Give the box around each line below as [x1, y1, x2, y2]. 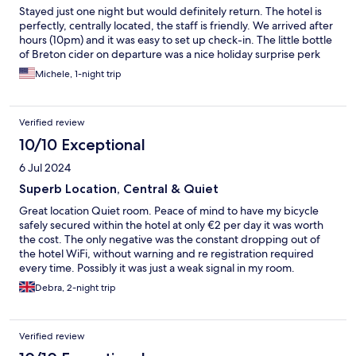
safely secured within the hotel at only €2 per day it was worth [19, 218, 323, 233]
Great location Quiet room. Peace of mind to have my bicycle [19, 203, 319, 219]
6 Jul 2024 [19, 161, 71, 176]
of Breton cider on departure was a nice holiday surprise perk [19, 47, 320, 62]
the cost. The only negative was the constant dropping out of [19, 232, 320, 247]
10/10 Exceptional [19, 135, 145, 155]
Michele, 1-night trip [35, 68, 122, 81]
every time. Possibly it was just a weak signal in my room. [19, 261, 295, 276]
